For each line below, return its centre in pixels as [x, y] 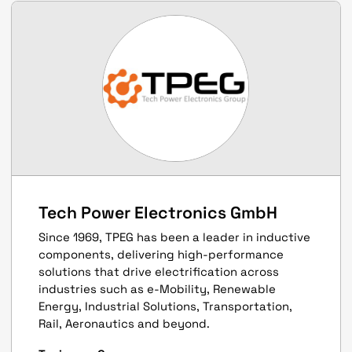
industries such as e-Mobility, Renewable [158, 289]
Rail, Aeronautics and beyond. [125, 323]
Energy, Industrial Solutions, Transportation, [166, 306]
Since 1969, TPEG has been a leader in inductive [175, 237]
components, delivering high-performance [161, 254]
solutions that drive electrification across [159, 271]
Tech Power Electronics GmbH [158, 212]
